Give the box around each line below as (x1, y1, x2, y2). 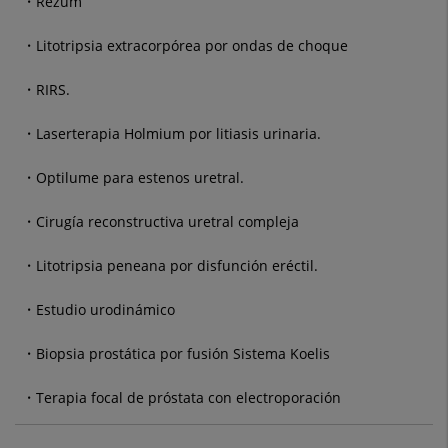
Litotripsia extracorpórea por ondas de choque (36, 36, 348, 56)
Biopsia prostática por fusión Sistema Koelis (36, 344, 330, 364)
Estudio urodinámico (36, 300, 175, 320)
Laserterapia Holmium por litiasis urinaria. (36, 124, 321, 144)
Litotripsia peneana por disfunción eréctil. (36, 256, 318, 276)
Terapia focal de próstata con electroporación (36, 388, 341, 408)
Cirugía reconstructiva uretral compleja (36, 212, 299, 232)
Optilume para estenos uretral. (36, 168, 244, 188)
